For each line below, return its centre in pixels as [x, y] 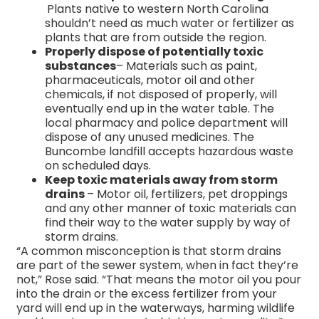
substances [80, 66]
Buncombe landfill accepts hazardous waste [169, 152]
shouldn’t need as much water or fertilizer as [169, 23]
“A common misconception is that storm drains [149, 251]
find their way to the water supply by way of [168, 223]
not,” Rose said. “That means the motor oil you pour [159, 280]
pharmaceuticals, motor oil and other [150, 80]
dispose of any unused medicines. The [150, 137]
